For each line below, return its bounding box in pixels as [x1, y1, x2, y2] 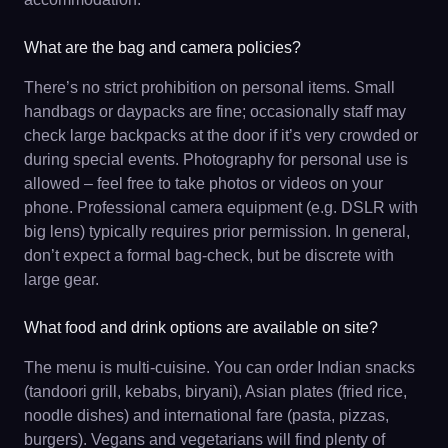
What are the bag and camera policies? [24, 38, 301, 56]
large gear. [24, 270, 99, 288]
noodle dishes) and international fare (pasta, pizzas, [24, 406, 389, 424]
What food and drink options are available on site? [24, 318, 378, 336]
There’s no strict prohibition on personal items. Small [24, 78, 395, 96]
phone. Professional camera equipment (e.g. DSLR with [24, 198, 418, 216]
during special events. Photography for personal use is [24, 150, 408, 168]
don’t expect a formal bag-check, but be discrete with [24, 246, 394, 264]
